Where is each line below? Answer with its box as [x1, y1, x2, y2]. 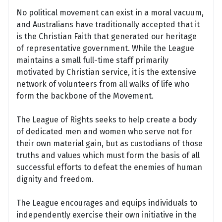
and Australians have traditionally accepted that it [16, 20, 200, 30]
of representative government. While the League [16, 44, 194, 54]
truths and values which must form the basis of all [16, 151, 200, 161]
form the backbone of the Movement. [16, 91, 154, 101]
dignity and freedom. [16, 174, 94, 184]
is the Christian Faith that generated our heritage [16, 32, 197, 42]
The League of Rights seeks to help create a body [16, 115, 197, 125]
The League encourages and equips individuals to [16, 198, 197, 208]
